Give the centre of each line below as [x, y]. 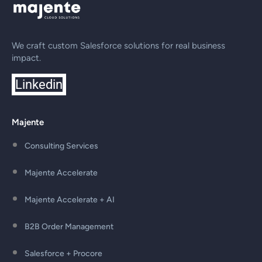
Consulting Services [61, 146]
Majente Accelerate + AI [70, 200]
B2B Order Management [69, 227]
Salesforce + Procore [63, 254]
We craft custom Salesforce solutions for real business [118, 46]
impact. [26, 58]
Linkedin [39, 85]
